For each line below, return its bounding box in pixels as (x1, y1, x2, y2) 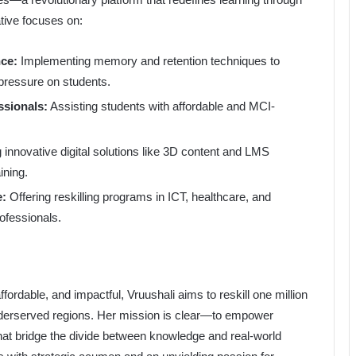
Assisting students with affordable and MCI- (48, 99, 275, 114)
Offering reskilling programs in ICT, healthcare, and (6, 190, 271, 204)
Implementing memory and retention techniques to (17, 54, 280, 68)
